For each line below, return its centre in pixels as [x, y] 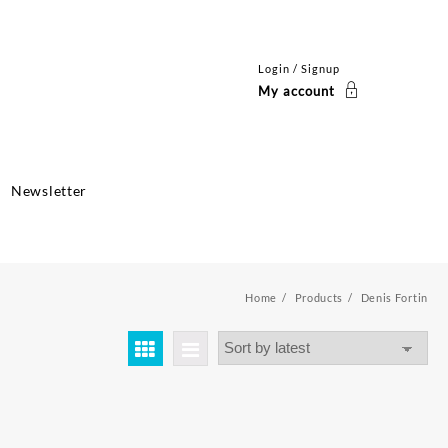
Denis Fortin [394, 297]
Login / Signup [298, 69]
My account [296, 91]
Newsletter [49, 191]
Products [319, 297]
